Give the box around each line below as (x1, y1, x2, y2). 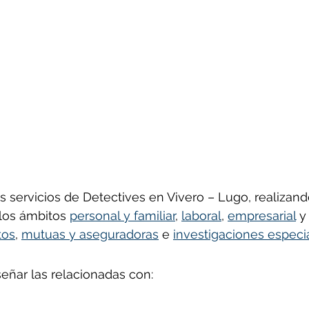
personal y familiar (70, 208, 175, 223)
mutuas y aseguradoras (21, 226, 159, 241)
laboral (181, 208, 221, 223)
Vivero (167, 189, 208, 204)
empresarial (228, 208, 296, 223)
